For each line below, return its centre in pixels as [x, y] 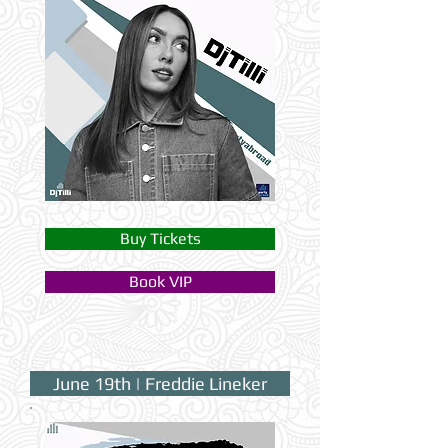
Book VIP [160, 282]
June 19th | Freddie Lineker [160, 384]
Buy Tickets [160, 239]
